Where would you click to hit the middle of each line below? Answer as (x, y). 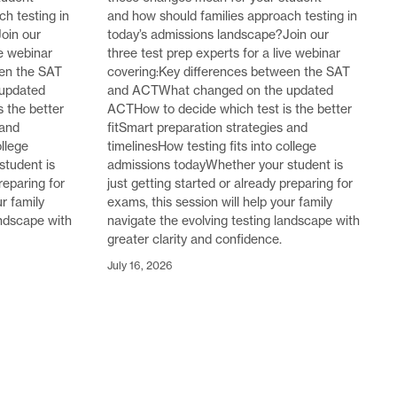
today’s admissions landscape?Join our (218, 34)
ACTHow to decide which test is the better (230, 109)
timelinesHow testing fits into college (212, 146)
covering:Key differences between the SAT (229, 71)
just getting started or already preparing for (230, 183)
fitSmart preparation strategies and (207, 127)
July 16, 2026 (140, 265)
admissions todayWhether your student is (225, 164)
